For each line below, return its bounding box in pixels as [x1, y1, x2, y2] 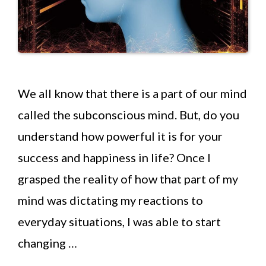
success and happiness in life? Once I [18, 150, 211, 164]
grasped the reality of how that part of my [18, 171, 238, 186]
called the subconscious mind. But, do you [18, 107, 239, 122]
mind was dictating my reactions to [18, 192, 203, 207]
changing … [18, 235, 77, 250]
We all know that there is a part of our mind [18, 85, 247, 100]
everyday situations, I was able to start [18, 214, 221, 229]
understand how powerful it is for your [18, 128, 223, 143]
